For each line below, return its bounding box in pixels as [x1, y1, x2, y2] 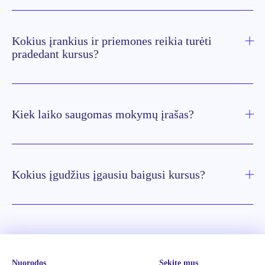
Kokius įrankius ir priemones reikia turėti [12, 34, 212, 47]
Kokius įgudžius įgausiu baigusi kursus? [12, 167, 205, 181]
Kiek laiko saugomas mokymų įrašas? [12, 107, 194, 121]
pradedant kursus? [12, 47, 99, 60]
